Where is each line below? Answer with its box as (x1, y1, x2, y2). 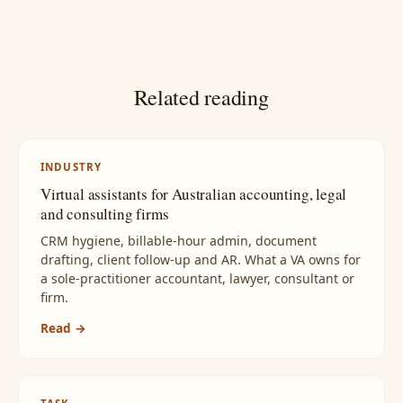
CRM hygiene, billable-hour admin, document (40, 232, 317, 250)
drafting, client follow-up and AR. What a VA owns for (40, 251, 361, 269)
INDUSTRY (40, 160, 103, 175)
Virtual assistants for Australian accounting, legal (40, 184, 347, 205)
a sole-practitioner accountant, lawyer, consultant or (40, 270, 354, 288)
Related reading (134, 83, 269, 112)
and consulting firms (40, 203, 169, 225)
